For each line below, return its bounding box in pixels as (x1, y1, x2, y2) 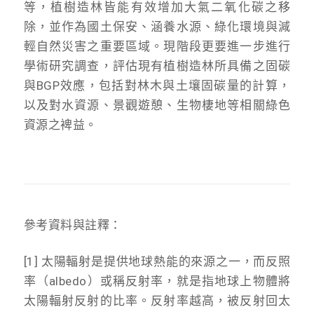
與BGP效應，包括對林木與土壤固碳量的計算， (23, 78, 291, 93)
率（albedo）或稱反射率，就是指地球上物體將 (23, 273, 291, 288)
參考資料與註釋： (23, 217, 122, 232)
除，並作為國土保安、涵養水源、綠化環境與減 (23, 19, 291, 34)
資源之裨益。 (23, 117, 97, 132)
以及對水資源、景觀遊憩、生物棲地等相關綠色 (23, 97, 291, 112)
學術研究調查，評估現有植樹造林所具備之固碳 (23, 58, 291, 73)
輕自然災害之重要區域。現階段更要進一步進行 (23, 39, 291, 53)
